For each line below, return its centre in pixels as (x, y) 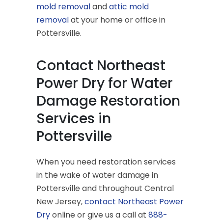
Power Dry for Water (105, 83)
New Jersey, (60, 201)
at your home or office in (117, 20)
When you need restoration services (106, 162)
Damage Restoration (108, 101)
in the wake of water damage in (97, 175)
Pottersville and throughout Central (105, 188)
